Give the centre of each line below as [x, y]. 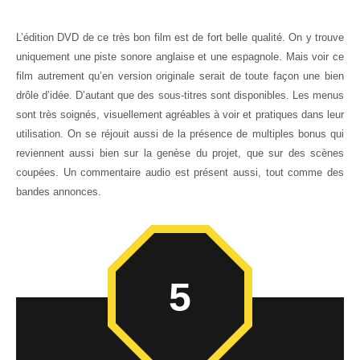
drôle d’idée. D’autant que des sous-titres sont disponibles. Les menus [180, 96]
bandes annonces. [59, 192]
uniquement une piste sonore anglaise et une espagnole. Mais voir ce [180, 57]
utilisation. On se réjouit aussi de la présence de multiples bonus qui [180, 134]
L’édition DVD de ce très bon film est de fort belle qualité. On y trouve [180, 38]
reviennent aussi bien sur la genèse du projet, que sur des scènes [180, 153]
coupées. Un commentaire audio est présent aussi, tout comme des [180, 173]
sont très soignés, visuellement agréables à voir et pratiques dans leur [180, 115]
